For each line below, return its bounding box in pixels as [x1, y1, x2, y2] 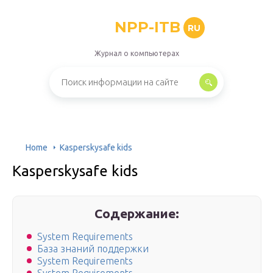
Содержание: [94, 206, 180, 221]
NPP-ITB [114, 18, 180, 36]
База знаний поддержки [37, 243, 149, 255]
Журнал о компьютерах [94, 49, 179, 57]
